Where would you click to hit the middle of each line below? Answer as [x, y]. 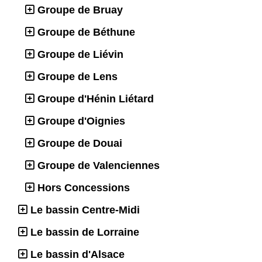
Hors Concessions [84, 187]
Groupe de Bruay [80, 10]
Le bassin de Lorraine [85, 232]
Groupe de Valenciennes [99, 165]
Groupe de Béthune [86, 32]
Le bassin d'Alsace [77, 254]
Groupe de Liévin [80, 54]
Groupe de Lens [77, 76]
